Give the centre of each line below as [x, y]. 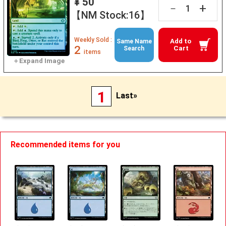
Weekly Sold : [93, 40]
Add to [181, 41]
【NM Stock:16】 [110, 15]
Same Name [134, 41]
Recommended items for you [65, 144]
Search [134, 48]
